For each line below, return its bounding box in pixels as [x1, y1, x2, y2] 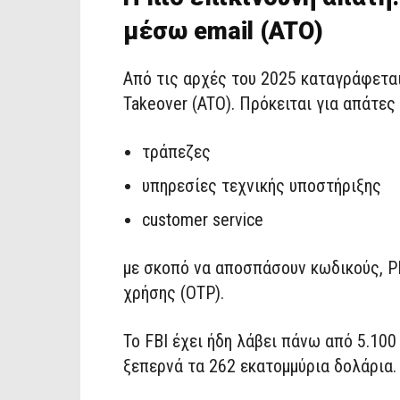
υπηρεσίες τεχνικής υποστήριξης [142, 174, 381, 196]
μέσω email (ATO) [123, 16, 323, 46]
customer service [142, 208, 263, 230]
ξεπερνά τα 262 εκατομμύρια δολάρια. [123, 354, 396, 377]
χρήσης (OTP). [123, 281, 224, 304]
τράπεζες [142, 140, 211, 162]
